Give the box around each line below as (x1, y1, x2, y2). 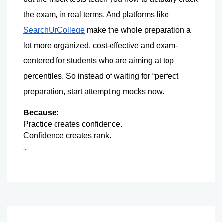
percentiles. (23, 71, 66, 80)
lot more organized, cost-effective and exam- (23, 41, 178, 50)
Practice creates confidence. (23, 119, 122, 128)
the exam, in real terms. (23, 10, 106, 19)
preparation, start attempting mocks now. (23, 87, 164, 96)
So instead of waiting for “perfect (66, 71, 178, 80)
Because (23, 108, 56, 117)
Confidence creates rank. (23, 131, 113, 140)
